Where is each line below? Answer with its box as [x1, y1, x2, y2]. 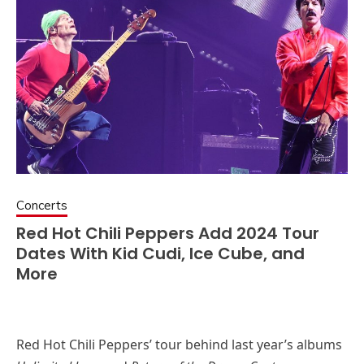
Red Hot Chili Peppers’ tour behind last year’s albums [16, 336, 342, 354]
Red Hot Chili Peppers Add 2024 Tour [16, 222, 319, 245]
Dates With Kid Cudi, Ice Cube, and [16, 242, 305, 266]
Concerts [16, 197, 67, 214]
